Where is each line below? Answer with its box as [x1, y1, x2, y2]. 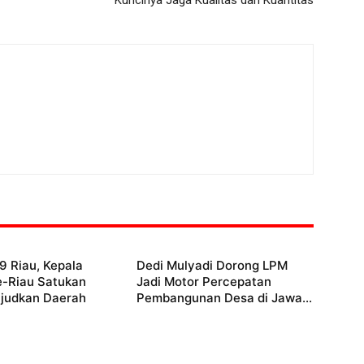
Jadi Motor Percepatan [136, 274, 271, 290]
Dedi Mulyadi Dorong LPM [136, 258, 288, 274]
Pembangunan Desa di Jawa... [136, 290, 312, 306]
